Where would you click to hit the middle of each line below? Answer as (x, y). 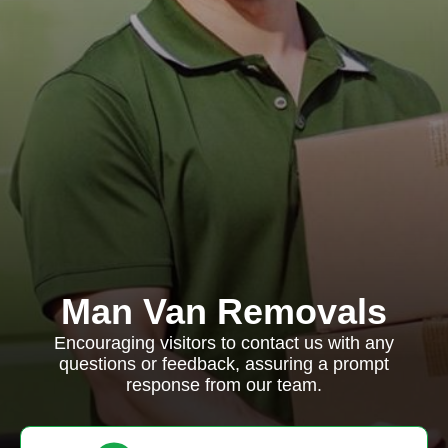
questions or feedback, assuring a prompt (224, 364)
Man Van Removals (224, 311)
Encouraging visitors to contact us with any (224, 343)
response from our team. (224, 385)
